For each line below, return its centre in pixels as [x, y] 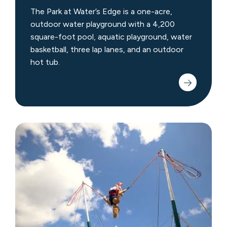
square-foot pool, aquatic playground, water [111, 37]
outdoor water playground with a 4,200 [102, 24]
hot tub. [45, 62]
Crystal [28, 129]
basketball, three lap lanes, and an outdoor [107, 50]
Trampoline [35, 155]
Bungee [29, 142]
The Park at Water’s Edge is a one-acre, [101, 12]
